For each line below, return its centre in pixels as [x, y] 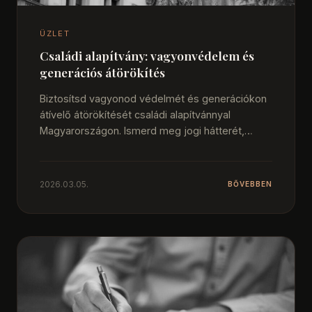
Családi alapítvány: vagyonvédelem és [147, 56]
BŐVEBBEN [250, 184]
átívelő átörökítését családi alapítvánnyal [135, 114]
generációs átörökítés [102, 72]
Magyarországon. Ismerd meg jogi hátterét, [142, 130]
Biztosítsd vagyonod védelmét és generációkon [153, 98]
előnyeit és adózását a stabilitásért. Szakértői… [151, 146]
